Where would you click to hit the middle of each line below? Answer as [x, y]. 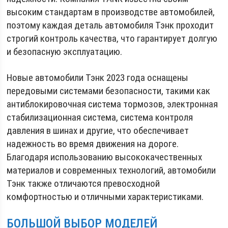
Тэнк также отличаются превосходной [83, 183]
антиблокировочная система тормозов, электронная [112, 104]
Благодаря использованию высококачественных [105, 157]
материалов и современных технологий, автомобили [111, 170]
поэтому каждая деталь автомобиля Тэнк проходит [110, 25]
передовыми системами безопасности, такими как [109, 91]
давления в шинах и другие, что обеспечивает [98, 130]
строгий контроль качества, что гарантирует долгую [112, 38]
